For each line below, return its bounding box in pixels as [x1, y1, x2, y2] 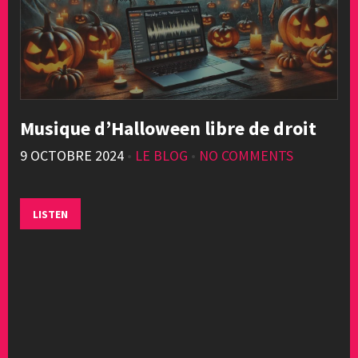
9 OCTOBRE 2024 [20, 146, 124, 165]
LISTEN [33, 207, 68, 222]
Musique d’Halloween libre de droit [20, 116, 316, 141]
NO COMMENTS [199, 146, 293, 165]
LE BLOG [135, 146, 188, 165]
